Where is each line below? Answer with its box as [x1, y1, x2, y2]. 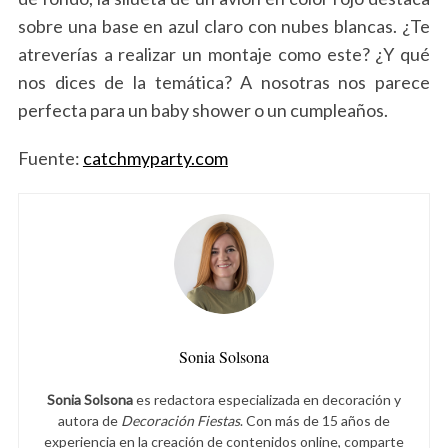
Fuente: [17, 146, 83, 169]
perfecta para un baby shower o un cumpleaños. [17, 98, 388, 121]
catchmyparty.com [82, 146, 228, 169]
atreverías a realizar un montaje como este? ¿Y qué [17, 42, 431, 65]
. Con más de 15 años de [240, 411, 390, 429]
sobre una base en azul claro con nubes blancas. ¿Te [17, 14, 431, 37]
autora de [58, 411, 121, 429]
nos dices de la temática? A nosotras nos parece [17, 70, 431, 93]
